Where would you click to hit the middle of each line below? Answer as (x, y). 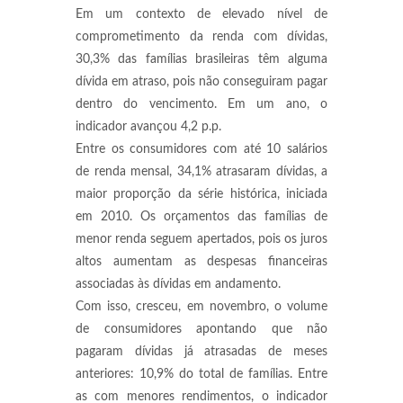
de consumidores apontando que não (201, 329)
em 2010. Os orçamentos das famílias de (201, 217)
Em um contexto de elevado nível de (201, 14)
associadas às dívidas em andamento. (178, 284)
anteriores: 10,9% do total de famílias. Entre (201, 374)
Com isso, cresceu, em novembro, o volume (201, 307)
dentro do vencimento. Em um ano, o (201, 104)
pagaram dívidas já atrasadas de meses (201, 352)
